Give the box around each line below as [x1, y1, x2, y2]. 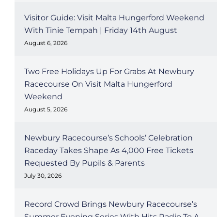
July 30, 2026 [24, 172, 62, 179]
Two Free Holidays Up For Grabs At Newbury [24, 67, 194, 76]
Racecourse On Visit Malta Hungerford [24, 79, 172, 89]
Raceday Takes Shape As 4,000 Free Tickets [24, 146, 193, 155]
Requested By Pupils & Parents [24, 158, 145, 168]
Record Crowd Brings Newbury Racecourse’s [24, 200, 197, 209]
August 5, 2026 [24, 106, 67, 113]
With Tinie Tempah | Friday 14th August [24, 26, 177, 35]
